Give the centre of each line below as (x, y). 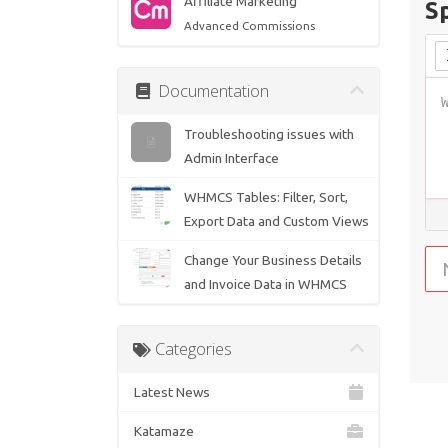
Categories (191, 349)
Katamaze (164, 431)
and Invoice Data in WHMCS (265, 284)
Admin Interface (231, 158)
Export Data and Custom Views (276, 221)
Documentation (211, 91)
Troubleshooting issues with (268, 134)
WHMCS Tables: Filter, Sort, (265, 197)
